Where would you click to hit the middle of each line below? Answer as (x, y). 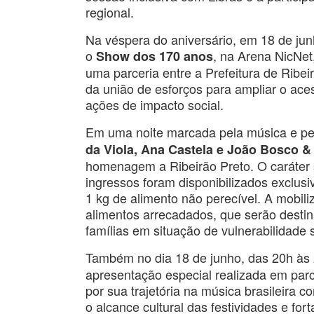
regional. (110, 12)
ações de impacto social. (155, 105)
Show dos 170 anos (155, 56)
